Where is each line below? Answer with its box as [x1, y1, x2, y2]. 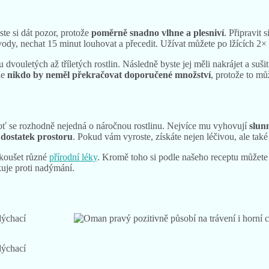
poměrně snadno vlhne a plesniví [91, 28, 224, 38]
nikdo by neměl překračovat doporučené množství [7, 70, 211, 80]
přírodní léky [49, 152, 97, 163]
